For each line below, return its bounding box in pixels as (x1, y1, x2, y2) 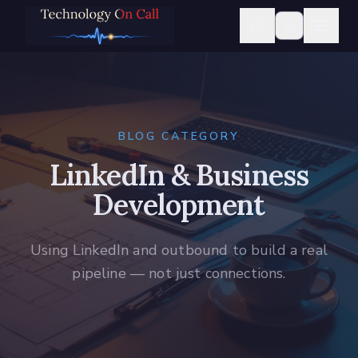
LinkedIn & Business (50, 157, 308, 193)
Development (93, 186, 265, 223)
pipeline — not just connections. (72, 264, 286, 283)
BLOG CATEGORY (118, 129, 240, 144)
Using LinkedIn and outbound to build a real (30, 241, 328, 260)
